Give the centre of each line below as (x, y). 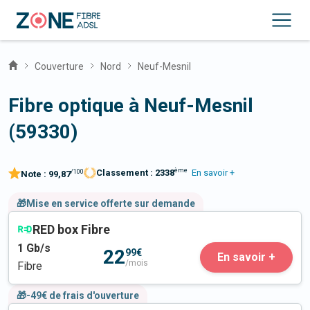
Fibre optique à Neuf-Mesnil (131, 106)
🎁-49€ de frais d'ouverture (78, 296)
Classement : (126, 173)
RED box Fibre (71, 230)
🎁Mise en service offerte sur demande (106, 204)
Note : (35, 174)
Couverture (59, 66)
